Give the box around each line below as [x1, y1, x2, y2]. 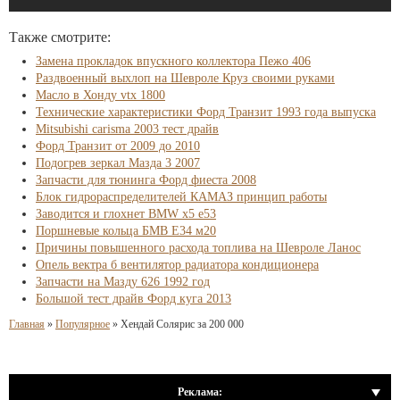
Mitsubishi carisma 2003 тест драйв [36, 122, 219, 136]
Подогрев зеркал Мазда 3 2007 [36, 156, 200, 170]
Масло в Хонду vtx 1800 [36, 88, 165, 102]
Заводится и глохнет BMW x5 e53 [36, 207, 216, 221]
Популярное [55, 318, 110, 330]
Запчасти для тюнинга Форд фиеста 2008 [36, 173, 256, 187]
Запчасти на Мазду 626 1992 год [36, 275, 210, 288]
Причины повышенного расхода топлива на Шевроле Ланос [36, 241, 361, 254]
